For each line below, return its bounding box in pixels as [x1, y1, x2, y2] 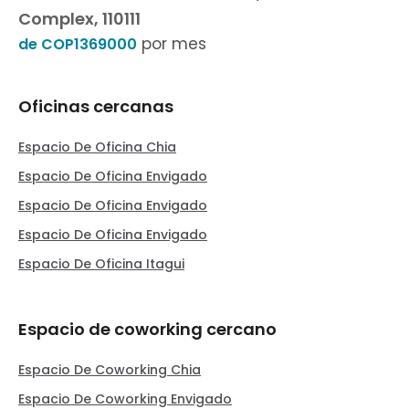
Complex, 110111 [18, 7, 141, 30]
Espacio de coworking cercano [18, 318, 277, 341]
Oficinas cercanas [18, 95, 173, 118]
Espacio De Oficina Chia [18, 138, 176, 156]
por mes [137, 33, 206, 55]
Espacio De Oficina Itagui [18, 255, 184, 273]
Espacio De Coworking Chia [18, 361, 201, 379]
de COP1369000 [18, 34, 137, 55]
